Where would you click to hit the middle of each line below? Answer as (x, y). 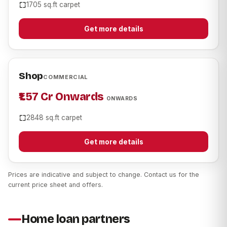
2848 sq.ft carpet (54, 118)
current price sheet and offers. (55, 185)
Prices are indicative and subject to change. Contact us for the (104, 175)
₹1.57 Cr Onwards (63, 97)
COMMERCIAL (66, 77)
